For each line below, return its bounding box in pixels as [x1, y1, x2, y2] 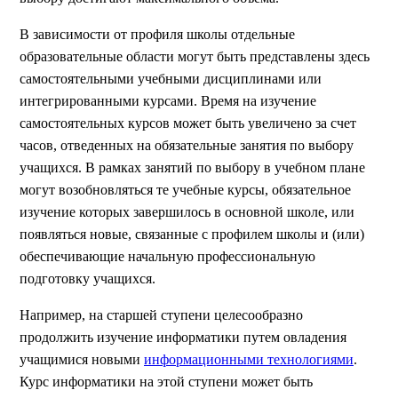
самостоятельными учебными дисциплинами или [20, 71, 322, 86]
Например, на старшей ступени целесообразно [20, 307, 303, 322]
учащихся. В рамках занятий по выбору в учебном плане [20, 160, 365, 175]
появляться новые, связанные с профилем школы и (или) [20, 227, 364, 242]
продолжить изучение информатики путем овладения [20, 330, 346, 345]
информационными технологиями [144, 352, 354, 367]
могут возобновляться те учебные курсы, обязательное [20, 182, 351, 197]
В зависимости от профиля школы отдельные [20, 27, 295, 42]
